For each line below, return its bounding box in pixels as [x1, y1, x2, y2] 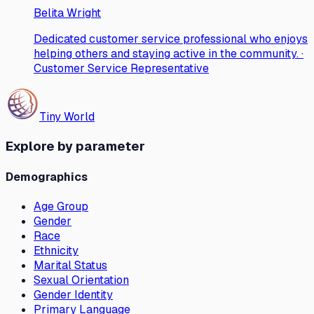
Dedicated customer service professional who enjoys [34, 32, 308, 47]
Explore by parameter [6, 137, 145, 155]
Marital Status [34, 258, 107, 273]
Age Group [34, 199, 88, 214]
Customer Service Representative [34, 61, 209, 76]
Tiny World [39, 109, 95, 125]
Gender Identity [34, 287, 113, 303]
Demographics [6, 170, 88, 185]
